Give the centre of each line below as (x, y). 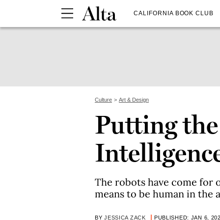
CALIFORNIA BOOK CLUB (174, 13)
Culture (103, 100)
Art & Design (134, 100)
